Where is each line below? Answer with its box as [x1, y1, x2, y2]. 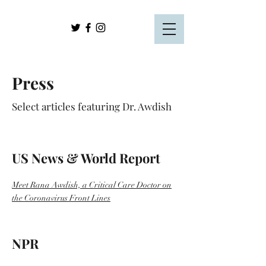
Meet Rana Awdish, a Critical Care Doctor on [12, 180, 172, 190]
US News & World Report [12, 149, 160, 167]
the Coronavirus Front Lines [12, 193, 110, 203]
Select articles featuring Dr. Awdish [12, 100, 172, 113]
